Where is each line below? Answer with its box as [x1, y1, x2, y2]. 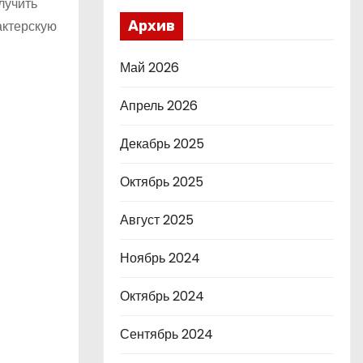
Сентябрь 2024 [120, 325, 213, 344]
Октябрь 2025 [120, 173, 203, 191]
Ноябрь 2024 [120, 249, 200, 267]
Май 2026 [120, 58, 179, 77]
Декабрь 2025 [120, 135, 204, 153]
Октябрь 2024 [120, 287, 204, 305]
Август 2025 [120, 211, 194, 229]
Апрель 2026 [120, 96, 198, 115]
